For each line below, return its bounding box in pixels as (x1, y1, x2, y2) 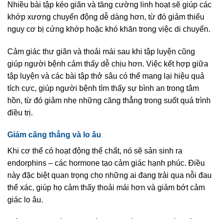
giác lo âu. (7, 196, 43, 204)
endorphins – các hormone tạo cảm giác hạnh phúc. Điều (7, 159, 205, 168)
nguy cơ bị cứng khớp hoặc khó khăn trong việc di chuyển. (7, 24, 210, 33)
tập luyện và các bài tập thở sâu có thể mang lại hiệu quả (7, 71, 204, 80)
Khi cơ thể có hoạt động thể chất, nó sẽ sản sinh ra (7, 147, 182, 155)
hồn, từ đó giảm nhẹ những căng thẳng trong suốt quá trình (7, 96, 211, 105)
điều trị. (7, 108, 33, 117)
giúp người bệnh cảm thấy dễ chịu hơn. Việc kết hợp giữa (7, 59, 208, 68)
